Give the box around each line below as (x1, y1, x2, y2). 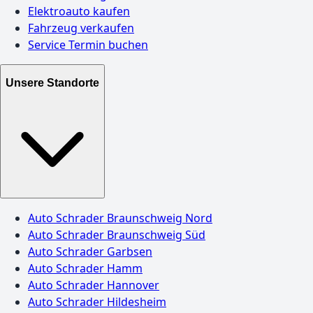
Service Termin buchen (28, 36, 148, 52)
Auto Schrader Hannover (28, 277, 159, 293)
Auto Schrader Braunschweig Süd (28, 226, 205, 242)
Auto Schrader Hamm (28, 260, 143, 276)
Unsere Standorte (6, 77, 99, 89)
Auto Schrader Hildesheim (28, 293, 166, 310)
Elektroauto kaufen (28, 3, 130, 19)
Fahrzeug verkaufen (28, 20, 134, 36)
